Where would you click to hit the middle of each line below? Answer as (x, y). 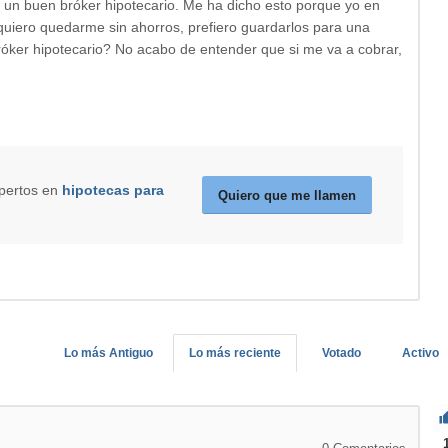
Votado (342, 352)
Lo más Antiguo (109, 352)
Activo (421, 352)
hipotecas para (113, 189)
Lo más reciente (235, 352)
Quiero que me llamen (287, 195)
